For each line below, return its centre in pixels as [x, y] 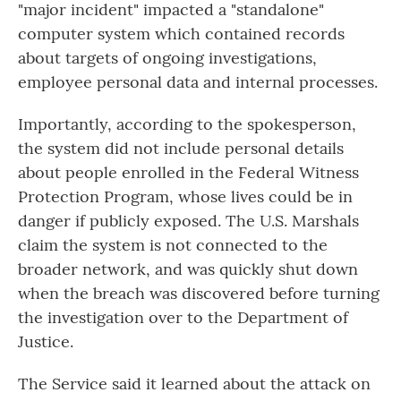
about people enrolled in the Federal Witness [188, 173]
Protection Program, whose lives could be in [185, 197]
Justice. [46, 342]
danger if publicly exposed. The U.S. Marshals [188, 221]
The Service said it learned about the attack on [194, 384]
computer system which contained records [181, 34]
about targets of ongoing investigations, [167, 58]
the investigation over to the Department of [183, 318]
